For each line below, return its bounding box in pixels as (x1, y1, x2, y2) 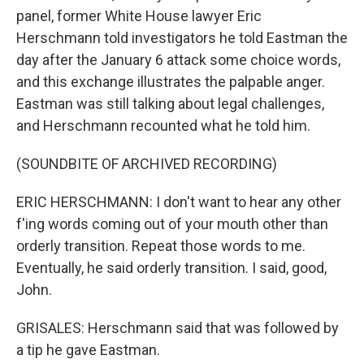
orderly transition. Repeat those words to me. (16, 237, 305, 254)
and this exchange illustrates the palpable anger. (16, 73, 325, 90)
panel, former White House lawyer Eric (16, 7, 262, 24)
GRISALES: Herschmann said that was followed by (16, 319, 339, 336)
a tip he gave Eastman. (16, 341, 160, 358)
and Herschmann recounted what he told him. (16, 117, 310, 134)
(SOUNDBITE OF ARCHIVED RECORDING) (16, 155, 277, 172)
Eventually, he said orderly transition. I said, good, (16, 259, 327, 276)
